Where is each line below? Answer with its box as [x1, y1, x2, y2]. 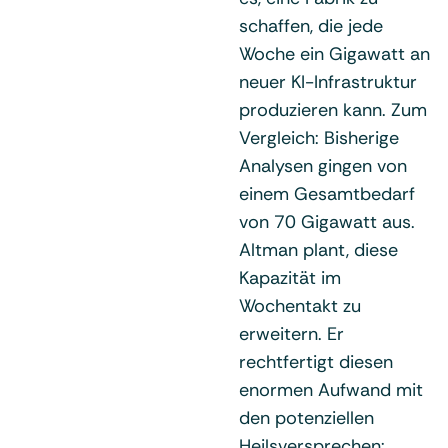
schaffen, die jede [239, 13, 383, 38]
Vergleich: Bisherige [239, 125, 399, 150]
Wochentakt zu [239, 293, 361, 318]
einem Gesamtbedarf [239, 181, 415, 206]
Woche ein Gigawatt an [239, 41, 430, 66]
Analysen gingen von [239, 153, 407, 178]
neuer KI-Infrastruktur [239, 69, 417, 94]
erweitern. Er [239, 321, 344, 346]
